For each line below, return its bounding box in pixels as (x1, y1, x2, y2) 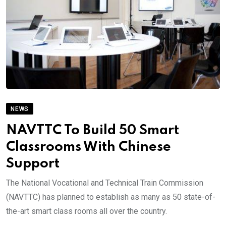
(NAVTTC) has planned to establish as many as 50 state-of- (6, 192, 215, 202)
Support (6, 157, 60, 171)
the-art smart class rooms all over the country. (6, 206, 167, 216)
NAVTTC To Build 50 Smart (6, 124, 179, 138)
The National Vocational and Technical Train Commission (6, 178, 203, 188)
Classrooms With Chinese (6, 140, 171, 154)
